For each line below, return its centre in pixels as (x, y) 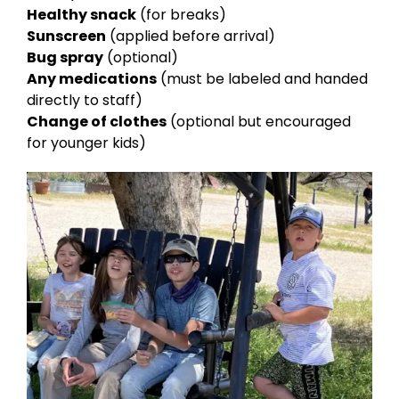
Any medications (92, 78)
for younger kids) (86, 142)
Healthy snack (81, 14)
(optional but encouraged (259, 121)
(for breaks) (181, 14)
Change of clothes (97, 121)
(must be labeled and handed (262, 78)
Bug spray (65, 57)
